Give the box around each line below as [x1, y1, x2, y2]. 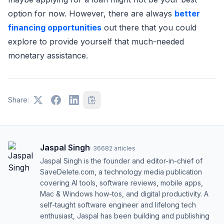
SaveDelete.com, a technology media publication [40, 167, 202, 176]
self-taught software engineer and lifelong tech [40, 200, 196, 209]
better [174, 8, 200, 18]
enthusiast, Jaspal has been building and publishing [40, 211, 209, 220]
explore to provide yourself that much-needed [8, 36, 184, 46]
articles [114, 144, 135, 152]
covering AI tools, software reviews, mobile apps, [40, 178, 203, 187]
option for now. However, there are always [8, 8, 174, 18]
